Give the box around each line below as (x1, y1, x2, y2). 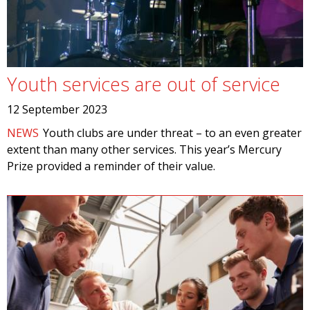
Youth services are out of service (7, 71, 280, 97)
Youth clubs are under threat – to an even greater (43, 125, 302, 140)
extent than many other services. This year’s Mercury (7, 142, 282, 157)
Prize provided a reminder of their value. (7, 158, 215, 174)
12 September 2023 (7, 102, 107, 117)
